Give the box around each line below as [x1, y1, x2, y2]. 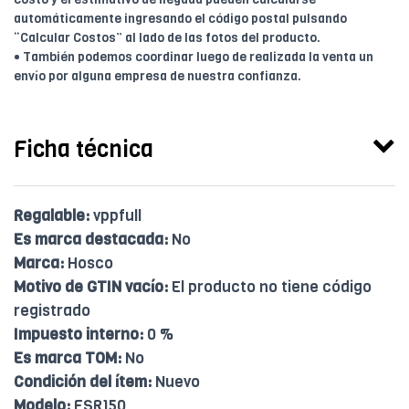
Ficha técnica [14, 134, 153, 165]
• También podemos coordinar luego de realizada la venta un [14, 48, 373, 67]
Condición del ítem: [14, 372, 152, 393]
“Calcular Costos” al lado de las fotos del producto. [14, 29, 320, 47]
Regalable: [14, 205, 89, 227]
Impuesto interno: [14, 324, 143, 346]
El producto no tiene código [168, 277, 372, 299]
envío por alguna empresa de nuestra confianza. [14, 68, 301, 86]
